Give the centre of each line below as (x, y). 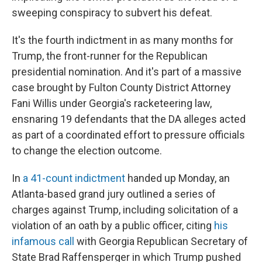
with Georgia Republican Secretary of (161, 242)
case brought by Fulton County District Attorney (121, 88)
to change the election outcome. (87, 151)
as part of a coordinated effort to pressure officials (128, 135)
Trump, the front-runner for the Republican (110, 56)
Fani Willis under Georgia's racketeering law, (112, 104)
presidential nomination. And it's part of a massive (127, 72)
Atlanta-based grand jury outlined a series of (114, 194)
